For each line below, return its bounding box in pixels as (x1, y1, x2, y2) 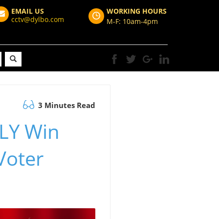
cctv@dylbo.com (11, 15, 64, 24)
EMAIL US (11, 6, 44, 16)
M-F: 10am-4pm (107, 17, 158, 26)
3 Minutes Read (36, 100, 95, 110)
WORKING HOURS (107, 6, 167, 16)
